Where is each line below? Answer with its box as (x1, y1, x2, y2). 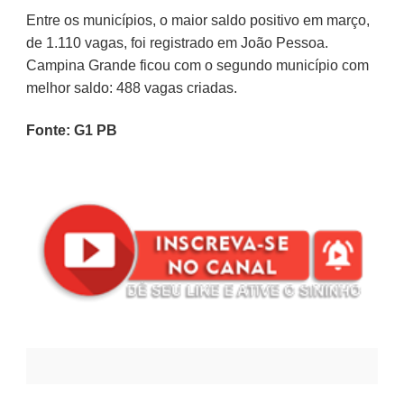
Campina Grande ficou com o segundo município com (25, 57, 369, 73)
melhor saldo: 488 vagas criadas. (25, 79, 237, 96)
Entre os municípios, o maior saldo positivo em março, (25, 12, 370, 28)
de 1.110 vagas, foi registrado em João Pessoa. (25, 34, 328, 50)
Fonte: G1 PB (25, 122, 117, 138)
